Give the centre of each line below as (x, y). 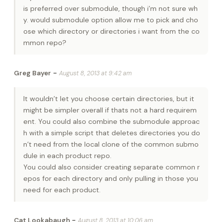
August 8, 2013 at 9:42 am (95, 73)
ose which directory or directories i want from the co (111, 31)
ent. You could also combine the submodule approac (111, 121)
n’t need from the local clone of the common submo (111, 144)
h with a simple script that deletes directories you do (112, 133)
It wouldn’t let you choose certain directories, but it (109, 98)
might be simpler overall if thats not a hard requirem (110, 110)
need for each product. (62, 190)
